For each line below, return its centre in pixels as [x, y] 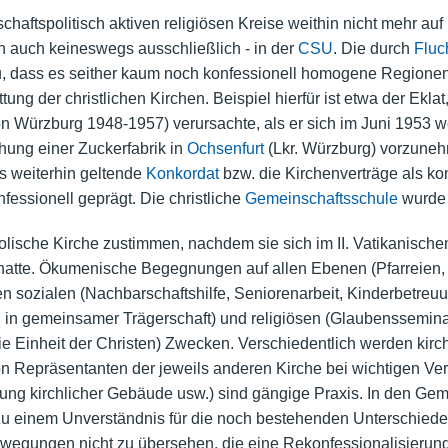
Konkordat [182, 173]
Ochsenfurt [225, 148]
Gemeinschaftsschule [321, 198]
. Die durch [373, 48]
